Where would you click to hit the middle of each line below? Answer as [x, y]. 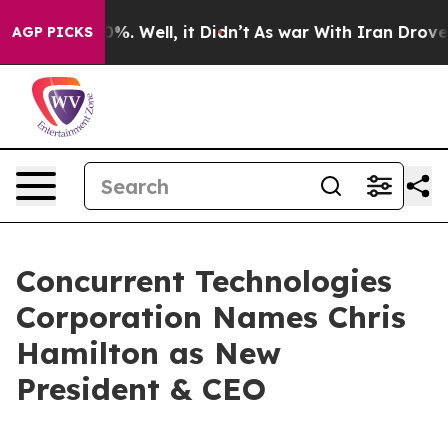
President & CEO [141, 389]
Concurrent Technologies [204, 281]
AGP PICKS [52, 32]
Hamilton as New [148, 353]
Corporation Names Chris [211, 317]
